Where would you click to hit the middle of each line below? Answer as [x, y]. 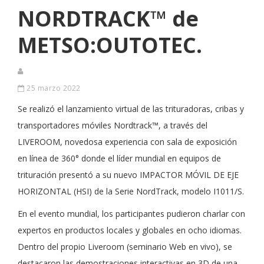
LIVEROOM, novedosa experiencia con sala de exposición [127, 142]
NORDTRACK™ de [108, 19]
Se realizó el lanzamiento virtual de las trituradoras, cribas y [131, 109]
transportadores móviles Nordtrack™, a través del [113, 125]
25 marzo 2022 [52, 88]
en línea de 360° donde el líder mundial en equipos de [119, 158]
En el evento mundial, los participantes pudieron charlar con [131, 214]
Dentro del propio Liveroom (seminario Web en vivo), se [125, 247]
